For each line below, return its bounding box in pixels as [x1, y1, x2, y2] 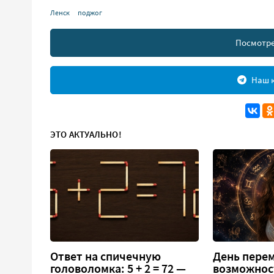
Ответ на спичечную [50, 249, 161, 264]
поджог [78, 7, 102, 17]
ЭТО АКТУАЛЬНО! [50, 128, 122, 140]
